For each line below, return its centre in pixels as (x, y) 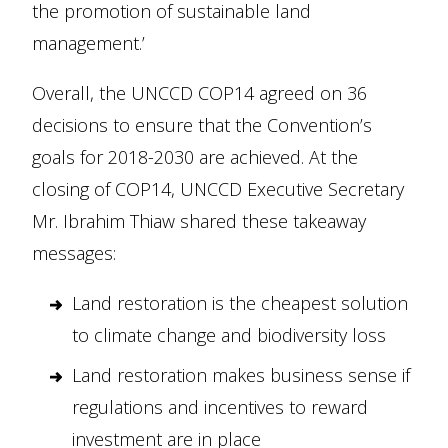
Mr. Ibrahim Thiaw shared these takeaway (199, 221)
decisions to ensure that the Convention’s (202, 125)
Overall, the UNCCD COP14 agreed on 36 (199, 93)
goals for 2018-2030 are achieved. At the (195, 157)
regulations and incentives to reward (220, 407)
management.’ (88, 43)
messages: (74, 253)
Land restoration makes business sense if (241, 375)
